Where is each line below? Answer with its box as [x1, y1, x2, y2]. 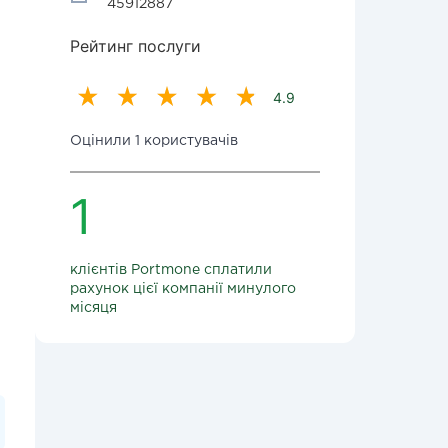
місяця [70, 302, 117, 314]
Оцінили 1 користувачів [70, 135, 238, 147]
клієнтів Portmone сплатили [70, 264, 272, 276]
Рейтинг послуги [70, 36, 201, 56]
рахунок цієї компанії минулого [70, 283, 296, 295]
